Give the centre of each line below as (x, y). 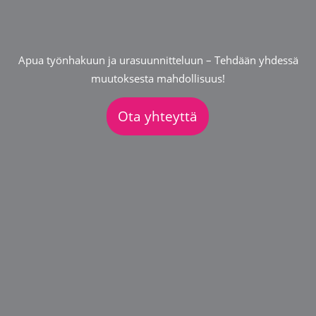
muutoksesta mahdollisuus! (158, 79)
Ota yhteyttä (158, 116)
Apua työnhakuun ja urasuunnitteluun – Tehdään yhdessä (158, 60)
